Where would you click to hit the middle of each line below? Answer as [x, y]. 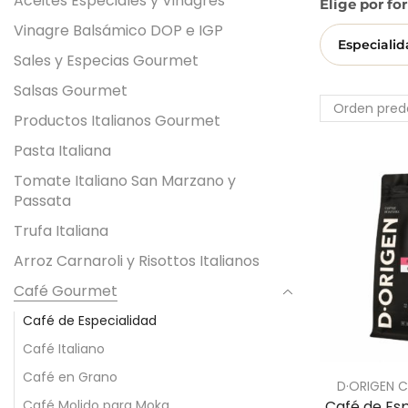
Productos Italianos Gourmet [117, 120]
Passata [42, 200]
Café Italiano [64, 348]
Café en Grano [70, 377]
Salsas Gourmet [71, 90]
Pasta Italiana [62, 150]
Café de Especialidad [90, 320]
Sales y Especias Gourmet [106, 60]
